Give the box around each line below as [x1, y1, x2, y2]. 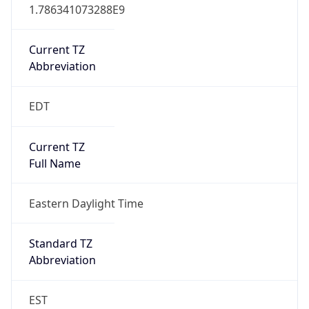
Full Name [28, 155, 81, 171]
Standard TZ [28, 236, 92, 252]
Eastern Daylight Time [28, 195, 143, 211]
